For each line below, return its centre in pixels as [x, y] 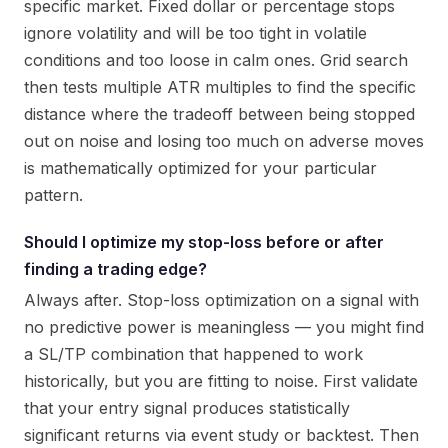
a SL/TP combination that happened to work [193, 354]
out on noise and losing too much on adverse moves [224, 141]
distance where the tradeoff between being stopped [219, 114]
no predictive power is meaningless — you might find [224, 327]
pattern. [53, 195]
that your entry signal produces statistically [187, 408]
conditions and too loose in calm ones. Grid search [216, 60]
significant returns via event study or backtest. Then [221, 435]
